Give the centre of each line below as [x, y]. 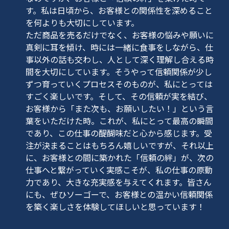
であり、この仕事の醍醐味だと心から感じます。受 [119, 133]
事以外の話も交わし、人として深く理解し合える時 [120, 59]
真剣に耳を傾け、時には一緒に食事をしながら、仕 [119, 47]
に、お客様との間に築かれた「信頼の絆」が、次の [120, 157]
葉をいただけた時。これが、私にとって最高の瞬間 [119, 121]
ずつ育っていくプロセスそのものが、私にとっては [119, 84]
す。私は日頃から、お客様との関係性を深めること [119, 10]
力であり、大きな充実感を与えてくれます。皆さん [119, 182]
